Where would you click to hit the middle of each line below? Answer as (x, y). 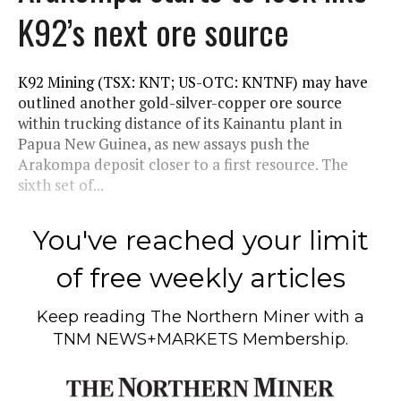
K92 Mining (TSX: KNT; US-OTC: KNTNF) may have (193, 81)
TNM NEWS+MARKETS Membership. (200, 339)
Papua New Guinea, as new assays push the (164, 143)
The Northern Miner (230, 316)
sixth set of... (61, 184)
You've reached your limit (200, 240)
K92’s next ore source (154, 31)
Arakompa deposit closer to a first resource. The (183, 164)
